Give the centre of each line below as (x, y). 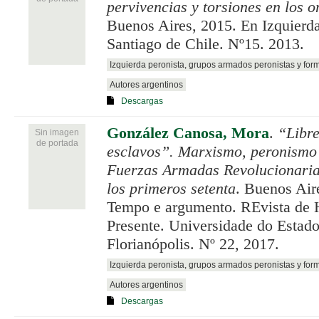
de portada (57, 143)
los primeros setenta (171, 188)
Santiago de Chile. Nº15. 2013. (205, 44)
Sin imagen (57, 132)
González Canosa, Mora (188, 133)
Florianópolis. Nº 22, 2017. (193, 244)
